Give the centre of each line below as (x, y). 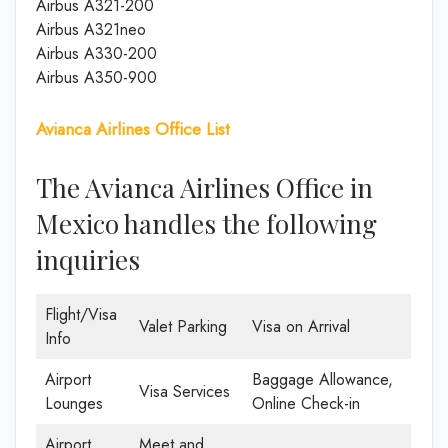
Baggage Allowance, (322, 379)
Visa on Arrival (301, 326)
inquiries (88, 259)
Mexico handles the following (206, 223)
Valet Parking (183, 326)
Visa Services (184, 391)
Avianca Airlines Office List (132, 129)
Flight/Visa (81, 314)
